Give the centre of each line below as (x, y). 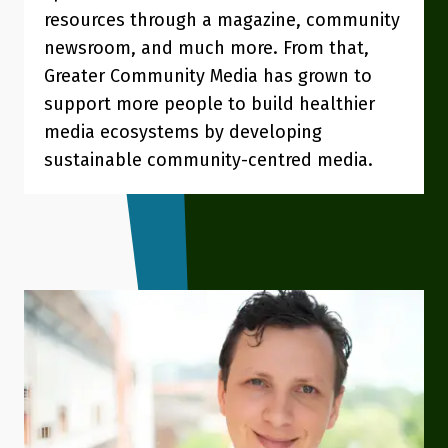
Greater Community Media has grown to (208, 76)
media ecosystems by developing (183, 132)
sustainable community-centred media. (208, 160)
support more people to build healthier (209, 104)
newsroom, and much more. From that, (206, 48)
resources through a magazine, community (222, 20)
